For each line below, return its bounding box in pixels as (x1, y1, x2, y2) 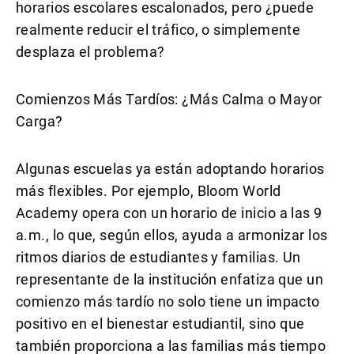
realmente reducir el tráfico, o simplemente (16, 21, 301, 38)
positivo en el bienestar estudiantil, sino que (16, 315, 305, 332)
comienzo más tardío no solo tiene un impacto (16, 293, 320, 310)
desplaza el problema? (16, 43, 165, 60)
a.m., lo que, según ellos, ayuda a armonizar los (16, 227, 328, 243)
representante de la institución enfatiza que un (16, 271, 324, 288)
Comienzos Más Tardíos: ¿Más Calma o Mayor (16, 91, 322, 107)
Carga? (16, 113, 63, 130)
